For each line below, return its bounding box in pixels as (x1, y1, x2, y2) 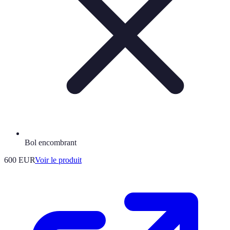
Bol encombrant (25, 138, 76, 147)
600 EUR (4, 155, 35, 164)
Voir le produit (35, 155, 82, 164)
